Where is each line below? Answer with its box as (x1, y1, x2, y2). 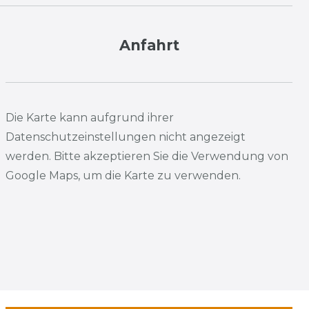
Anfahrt (119, 36, 179, 54)
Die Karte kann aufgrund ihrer (6, 111, 174, 125)
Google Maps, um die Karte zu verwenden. (6, 169, 241, 183)
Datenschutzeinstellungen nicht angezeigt (6, 130, 246, 144)
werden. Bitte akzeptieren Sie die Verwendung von (6, 150, 288, 163)
